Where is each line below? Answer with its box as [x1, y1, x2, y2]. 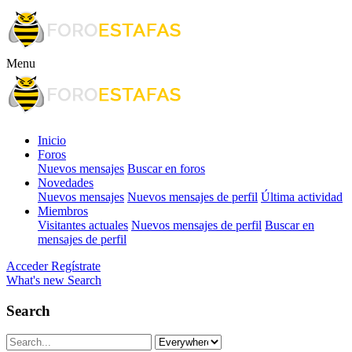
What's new [6, 273, 64, 287]
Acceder [6, 259, 48, 273]
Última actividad [261, 190, 343, 203]
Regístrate [51, 259, 101, 273]
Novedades [38, 176, 93, 189]
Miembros [38, 204, 88, 218]
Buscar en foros [127, 162, 205, 175]
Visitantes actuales [38, 218, 128, 232]
